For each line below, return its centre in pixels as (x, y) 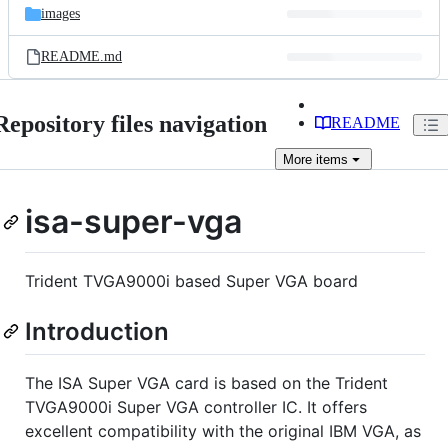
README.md (81, 56)
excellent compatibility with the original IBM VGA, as (223, 430)
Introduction (97, 331)
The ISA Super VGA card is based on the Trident (206, 382)
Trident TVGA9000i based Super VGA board (191, 280)
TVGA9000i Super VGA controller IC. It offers (196, 406)
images (60, 13)
